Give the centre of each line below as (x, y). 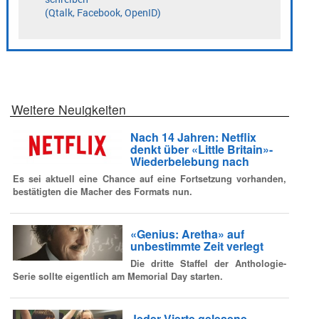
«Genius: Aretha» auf (187, 234)
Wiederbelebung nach (189, 162)
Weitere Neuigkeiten (69, 109)
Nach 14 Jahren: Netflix (193, 137)
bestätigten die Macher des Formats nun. (103, 191)
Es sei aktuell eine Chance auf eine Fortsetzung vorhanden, (150, 178)
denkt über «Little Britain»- (201, 150)
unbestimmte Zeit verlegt (197, 246)
